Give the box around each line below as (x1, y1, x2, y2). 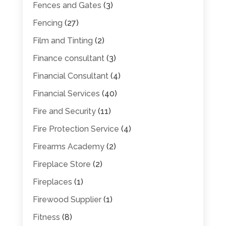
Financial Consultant (32, 71, 108, 81)
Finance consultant (32, 53, 104, 63)
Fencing (32, 18, 63, 28)
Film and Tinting (32, 35, 93, 45)
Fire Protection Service (32, 124, 119, 134)
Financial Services (32, 88, 100, 98)
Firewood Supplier (32, 194, 101, 204)
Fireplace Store (32, 159, 91, 169)
